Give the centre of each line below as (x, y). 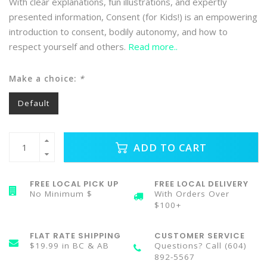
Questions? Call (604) (201, 246)
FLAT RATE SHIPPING (75, 236)
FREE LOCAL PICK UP (74, 184)
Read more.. (153, 46)
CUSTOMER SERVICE (200, 236)
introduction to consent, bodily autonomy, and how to (118, 32)
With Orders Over (192, 194)
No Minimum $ (61, 194)
